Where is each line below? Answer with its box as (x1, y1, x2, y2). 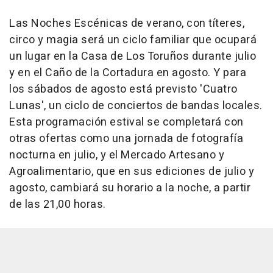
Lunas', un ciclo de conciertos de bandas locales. (9, 97, 263, 115)
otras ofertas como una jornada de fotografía (9, 130, 243, 147)
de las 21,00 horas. (9, 196, 106, 213)
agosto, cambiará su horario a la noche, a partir (9, 180, 250, 197)
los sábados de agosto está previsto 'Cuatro (9, 81, 238, 98)
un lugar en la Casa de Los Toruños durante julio (9, 48, 256, 65)
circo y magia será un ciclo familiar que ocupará (9, 32, 257, 49)
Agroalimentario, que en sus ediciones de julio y (9, 163, 254, 180)
